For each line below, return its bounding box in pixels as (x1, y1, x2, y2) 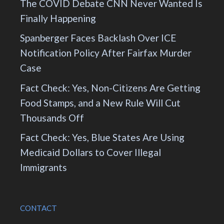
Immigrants (20, 161, 67, 173)
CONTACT (20, 203, 57, 213)
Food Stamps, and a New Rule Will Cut (20, 96, 180, 108)
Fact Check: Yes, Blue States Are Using (20, 131, 184, 143)
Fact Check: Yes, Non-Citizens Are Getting (20, 81, 200, 93)
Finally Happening (20, 12, 96, 24)
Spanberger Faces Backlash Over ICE (20, 32, 176, 44)
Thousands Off (20, 111, 84, 123)
